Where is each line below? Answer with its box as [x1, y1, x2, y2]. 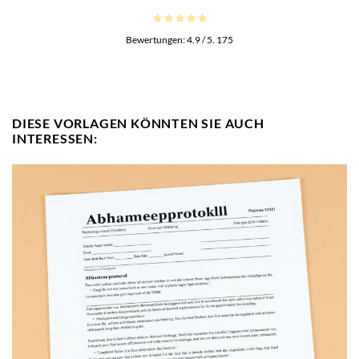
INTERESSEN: [12, 131, 98, 147]
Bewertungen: [126, 34, 187, 46]
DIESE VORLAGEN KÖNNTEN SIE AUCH [12, 115, 264, 131]
